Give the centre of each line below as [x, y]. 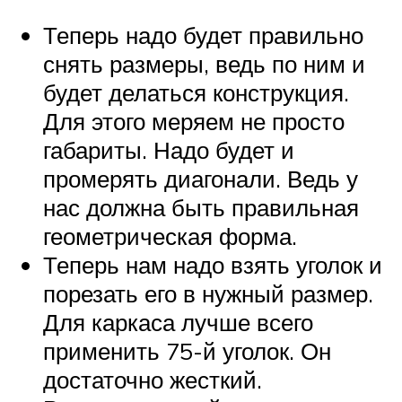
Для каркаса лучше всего [178, 323]
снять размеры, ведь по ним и [204, 64]
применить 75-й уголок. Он [187, 351]
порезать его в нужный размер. [208, 294]
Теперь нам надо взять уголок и [213, 265]
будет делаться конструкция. [196, 93]
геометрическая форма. [170, 236]
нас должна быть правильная [201, 208]
